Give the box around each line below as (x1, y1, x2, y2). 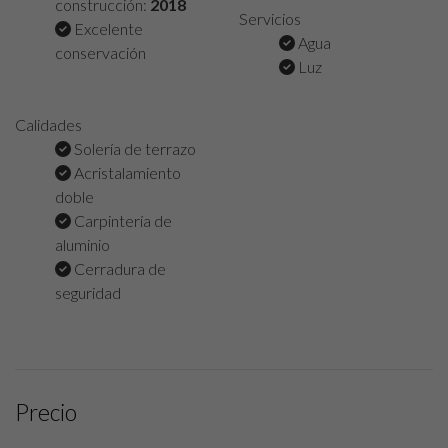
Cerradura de (71, 258, 166, 278)
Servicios (239, 8, 301, 28)
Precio (15, 397, 77, 426)
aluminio (55, 234, 110, 254)
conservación (55, 42, 146, 62)
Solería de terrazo (71, 138, 196, 158)
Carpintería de (71, 210, 172, 230)
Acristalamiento (71, 162, 181, 182)
